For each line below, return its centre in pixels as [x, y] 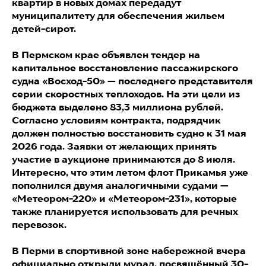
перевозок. [39, 224]
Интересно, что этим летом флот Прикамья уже [130, 172]
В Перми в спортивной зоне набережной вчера [129, 251]
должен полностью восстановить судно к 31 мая [129, 133]
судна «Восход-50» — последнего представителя [132, 81]
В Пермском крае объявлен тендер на [106, 55]
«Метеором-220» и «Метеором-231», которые [124, 198]
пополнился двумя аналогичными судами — [120, 185]
